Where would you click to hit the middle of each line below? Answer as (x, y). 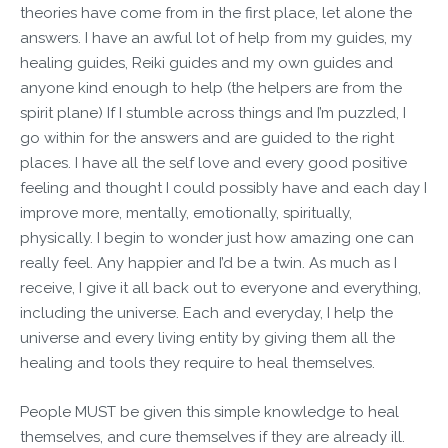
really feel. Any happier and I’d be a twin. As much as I (208, 263)
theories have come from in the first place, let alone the (216, 13)
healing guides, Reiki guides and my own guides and (206, 63)
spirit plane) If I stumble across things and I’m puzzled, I (213, 113)
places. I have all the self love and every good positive (213, 163)
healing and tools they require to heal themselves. (197, 363)
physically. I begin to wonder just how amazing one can (217, 238)
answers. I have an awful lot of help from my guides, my (216, 38)
